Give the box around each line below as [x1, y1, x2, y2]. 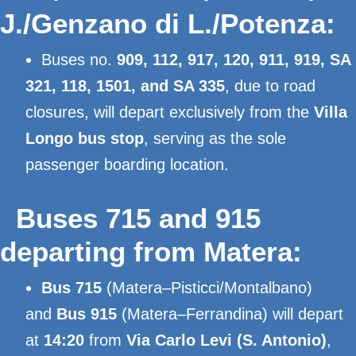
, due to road [225, 77, 315, 95]
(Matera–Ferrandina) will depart [117, 305, 343, 323]
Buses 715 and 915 [16, 203, 261, 234]
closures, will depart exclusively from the [25, 103, 314, 121]
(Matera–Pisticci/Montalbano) [102, 279, 312, 296]
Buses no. [41, 51, 117, 68]
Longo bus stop [25, 130, 144, 147]
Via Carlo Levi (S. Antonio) [126, 331, 327, 349]
